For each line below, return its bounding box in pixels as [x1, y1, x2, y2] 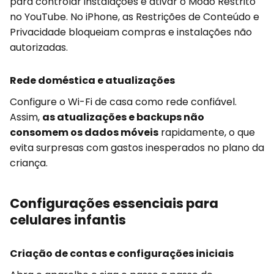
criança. [10, 156, 48, 171]
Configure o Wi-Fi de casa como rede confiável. [10, 95, 237, 109]
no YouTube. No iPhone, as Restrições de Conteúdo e [10, 10, 259, 24]
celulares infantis [10, 211, 126, 229]
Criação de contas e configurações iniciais [10, 246, 234, 261]
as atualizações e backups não [42, 110, 204, 125]
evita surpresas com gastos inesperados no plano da [10, 141, 264, 155]
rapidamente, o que [158, 125, 255, 140]
